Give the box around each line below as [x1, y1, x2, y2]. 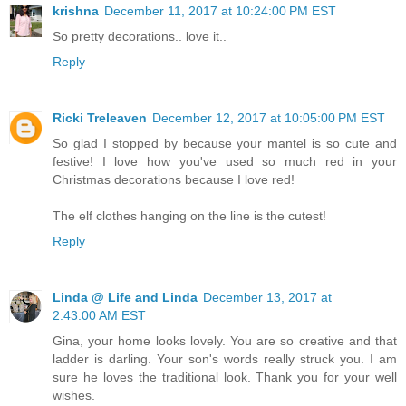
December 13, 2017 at [203, 289, 332, 304]
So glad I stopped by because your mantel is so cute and [53, 135, 397, 150]
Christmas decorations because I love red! [53, 171, 295, 187]
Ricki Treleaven [53, 110, 147, 125]
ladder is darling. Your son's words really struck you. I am [53, 351, 397, 366]
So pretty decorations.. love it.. [53, 28, 227, 43]
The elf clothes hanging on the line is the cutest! [53, 208, 326, 223]
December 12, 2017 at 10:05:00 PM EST [152, 110, 385, 125]
